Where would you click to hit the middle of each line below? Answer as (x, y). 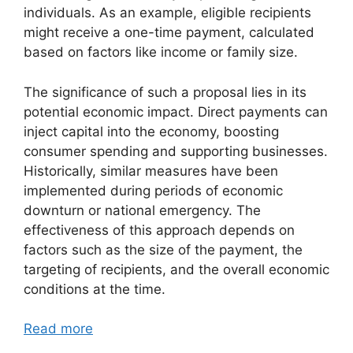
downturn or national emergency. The (142, 210)
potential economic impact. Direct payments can (176, 111)
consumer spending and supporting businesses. (176, 151)
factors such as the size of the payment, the (163, 249)
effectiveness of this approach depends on (159, 230)
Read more (58, 329)
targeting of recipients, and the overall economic (176, 269)
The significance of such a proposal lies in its (165, 92)
